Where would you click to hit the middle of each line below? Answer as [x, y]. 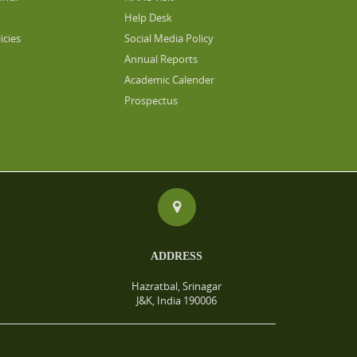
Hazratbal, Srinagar [177, 286]
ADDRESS [177, 256]
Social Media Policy [169, 38]
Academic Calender [170, 80]
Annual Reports [161, 59]
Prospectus [151, 100]
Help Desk [149, 18]
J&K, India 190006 [177, 300]
